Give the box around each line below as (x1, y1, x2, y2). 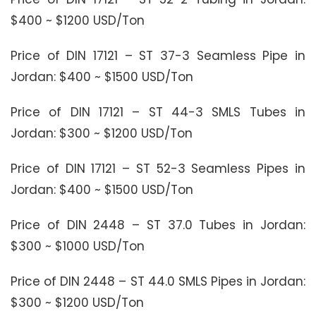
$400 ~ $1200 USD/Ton (11, 11, 145, 29)
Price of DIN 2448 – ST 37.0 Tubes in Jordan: (11, 216, 305, 233)
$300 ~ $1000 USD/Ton (11, 237, 145, 255)
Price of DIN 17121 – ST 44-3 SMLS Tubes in (11, 103, 305, 121)
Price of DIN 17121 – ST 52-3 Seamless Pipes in (11, 159, 305, 177)
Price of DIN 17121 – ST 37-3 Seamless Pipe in (11, 47, 305, 64)
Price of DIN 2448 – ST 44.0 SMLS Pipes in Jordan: (11, 272, 305, 290)
